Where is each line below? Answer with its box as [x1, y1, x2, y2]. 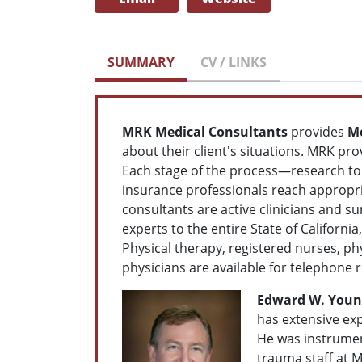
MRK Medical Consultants [122, 122, 288, 141]
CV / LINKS [200, 53, 267, 71]
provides [288, 122, 347, 141]
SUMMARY [107, 53, 175, 71]
